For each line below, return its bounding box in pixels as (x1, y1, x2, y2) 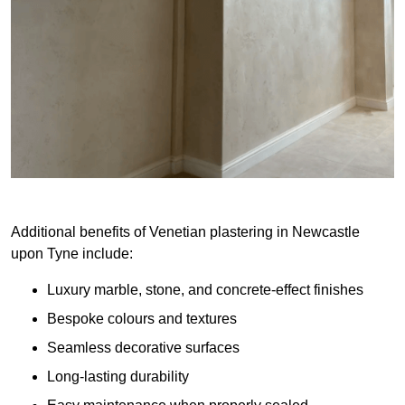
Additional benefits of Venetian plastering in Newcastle (11, 224, 360, 240)
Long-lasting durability (47, 369, 189, 385)
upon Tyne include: (11, 246, 133, 262)
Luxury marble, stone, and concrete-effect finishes (47, 282, 363, 298)
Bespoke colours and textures (47, 311, 237, 327)
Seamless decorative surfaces (47, 340, 240, 356)
